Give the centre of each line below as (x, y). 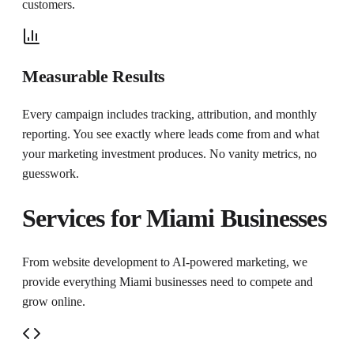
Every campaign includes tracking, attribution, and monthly (169, 115)
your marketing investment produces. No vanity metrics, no (169, 154)
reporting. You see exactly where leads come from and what (171, 134)
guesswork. (51, 174)
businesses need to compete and (232, 282)
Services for (84, 218)
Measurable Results (94, 77)
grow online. (54, 302)
